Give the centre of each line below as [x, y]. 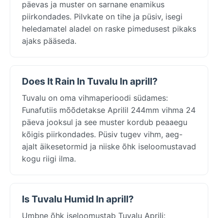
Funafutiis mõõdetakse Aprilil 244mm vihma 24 [109, 110]
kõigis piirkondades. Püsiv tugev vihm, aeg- [102, 134]
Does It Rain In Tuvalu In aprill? [90, 81]
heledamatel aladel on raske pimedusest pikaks [109, 28]
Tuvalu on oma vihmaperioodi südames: [95, 98]
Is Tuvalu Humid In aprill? [78, 199]
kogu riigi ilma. [49, 158]
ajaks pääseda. [49, 41]
